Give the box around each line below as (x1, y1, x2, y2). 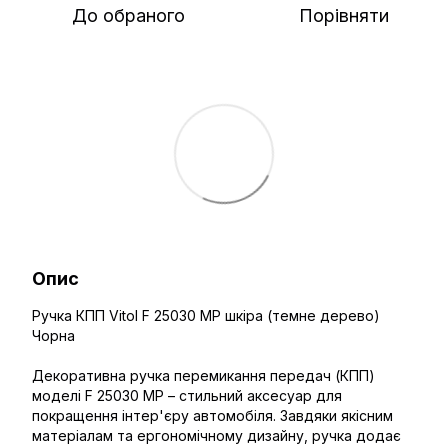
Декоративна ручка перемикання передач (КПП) (32, 367, 375, 384)
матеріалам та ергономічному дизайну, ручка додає (32, 427, 401, 444)
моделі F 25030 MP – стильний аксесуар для (32, 387, 342, 404)
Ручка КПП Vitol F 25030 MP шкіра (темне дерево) (32, 307, 380, 324)
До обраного (71, 5, 185, 26)
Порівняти (299, 5, 389, 26)
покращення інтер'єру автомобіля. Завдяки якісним (32, 407, 393, 424)
